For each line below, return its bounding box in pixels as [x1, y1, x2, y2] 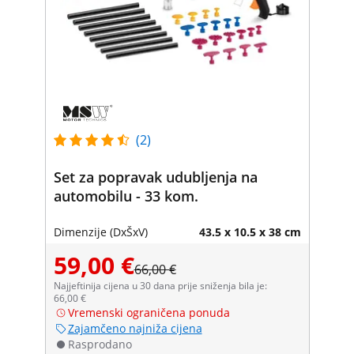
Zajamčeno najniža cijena [67, 320, 202, 336]
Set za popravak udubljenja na [53, 167, 258, 186]
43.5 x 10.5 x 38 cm [198, 224, 301, 239]
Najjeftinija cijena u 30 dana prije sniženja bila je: [53, 278, 267, 292]
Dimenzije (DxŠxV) [53, 224, 148, 239]
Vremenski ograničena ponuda [67, 304, 230, 320]
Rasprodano [67, 336, 132, 352]
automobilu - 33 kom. [53, 186, 198, 205]
